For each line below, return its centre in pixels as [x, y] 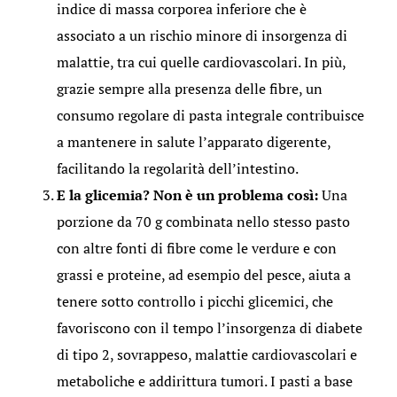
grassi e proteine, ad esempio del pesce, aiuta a [203, 274]
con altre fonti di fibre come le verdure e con [196, 248]
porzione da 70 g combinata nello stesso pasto [203, 221]
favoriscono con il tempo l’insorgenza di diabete [209, 327]
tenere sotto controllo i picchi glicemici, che [195, 301]
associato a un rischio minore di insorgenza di [202, 35]
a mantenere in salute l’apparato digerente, [193, 141]
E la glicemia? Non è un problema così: [187, 195]
